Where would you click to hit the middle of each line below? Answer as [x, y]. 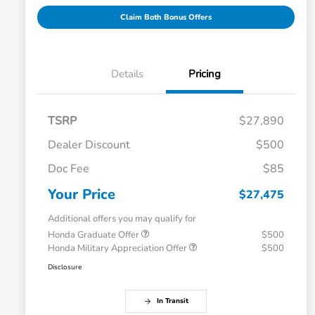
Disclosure [65, 268]
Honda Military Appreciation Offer [118, 249]
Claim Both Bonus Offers [166, 18]
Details [127, 74]
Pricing [205, 74]
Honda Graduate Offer [95, 235]
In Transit [172, 301]
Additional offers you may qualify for [122, 219]
